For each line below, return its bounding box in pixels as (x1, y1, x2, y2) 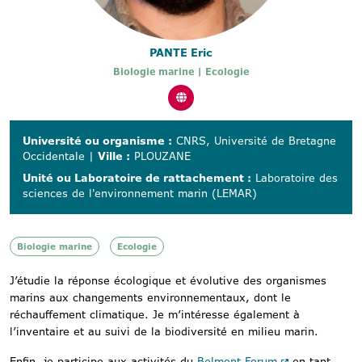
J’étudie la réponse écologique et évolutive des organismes (10, 273, 326, 288)
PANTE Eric (149, 45, 213, 61)
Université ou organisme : (23, 133, 172, 149)
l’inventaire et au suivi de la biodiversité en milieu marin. (10, 324, 318, 339)
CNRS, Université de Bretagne (172, 133, 336, 149)
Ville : (98, 149, 130, 164)
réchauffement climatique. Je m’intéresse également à (10, 307, 300, 322)
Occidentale (23, 149, 85, 164)
